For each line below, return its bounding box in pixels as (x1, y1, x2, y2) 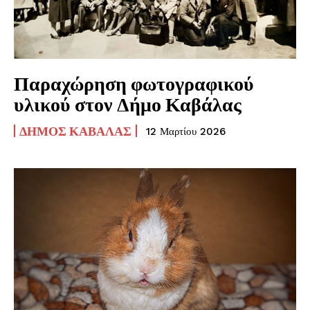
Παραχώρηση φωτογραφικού (14, 71, 254, 95)
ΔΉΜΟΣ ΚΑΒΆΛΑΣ (19, 122, 131, 138)
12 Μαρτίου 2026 (146, 125, 226, 138)
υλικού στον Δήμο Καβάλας (14, 91, 241, 116)
